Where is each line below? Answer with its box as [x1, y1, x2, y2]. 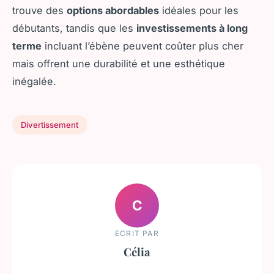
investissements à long [136, 21, 248, 34]
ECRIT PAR [115, 228, 159, 238]
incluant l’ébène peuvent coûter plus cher [42, 39, 243, 52]
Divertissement [21, 119, 79, 130]
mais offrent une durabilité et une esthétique [12, 57, 225, 70]
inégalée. [12, 75, 56, 87]
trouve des [12, 4, 67, 17]
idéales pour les [159, 4, 239, 17]
